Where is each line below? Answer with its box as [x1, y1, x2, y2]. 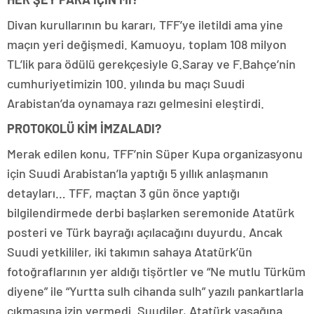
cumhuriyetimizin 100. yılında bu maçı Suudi [7, 76, 245, 91]
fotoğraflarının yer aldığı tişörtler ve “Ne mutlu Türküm [7, 264, 306, 279]
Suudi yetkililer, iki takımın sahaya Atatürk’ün [7, 244, 252, 259]
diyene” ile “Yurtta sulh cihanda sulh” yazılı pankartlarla [7, 283, 303, 299]
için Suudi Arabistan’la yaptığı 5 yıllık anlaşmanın [7, 165, 268, 181]
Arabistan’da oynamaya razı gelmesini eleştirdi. [7, 95, 267, 111]
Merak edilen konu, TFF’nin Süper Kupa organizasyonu [7, 146, 303, 161]
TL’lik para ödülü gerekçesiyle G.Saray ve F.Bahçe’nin [7, 56, 296, 71]
